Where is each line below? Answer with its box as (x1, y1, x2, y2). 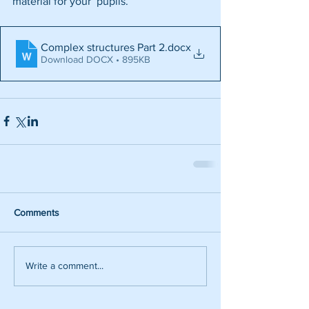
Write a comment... (26, 260, 103, 272)
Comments (14, 206, 59, 218)
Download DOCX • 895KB (41, 54, 150, 66)
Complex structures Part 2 (41, 41, 165, 54)
